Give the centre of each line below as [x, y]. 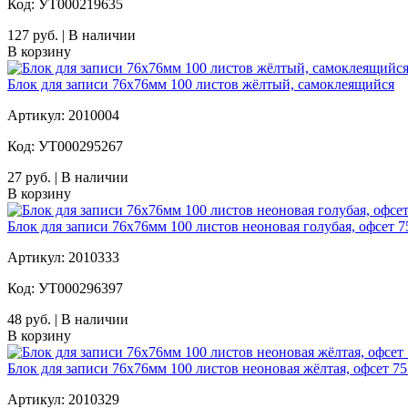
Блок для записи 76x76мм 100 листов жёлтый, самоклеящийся [201, 84]
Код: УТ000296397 [65, 288]
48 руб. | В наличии [68, 319]
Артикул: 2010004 [63, 115]
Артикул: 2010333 [63, 257]
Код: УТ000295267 [65, 146]
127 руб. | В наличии [71, 35]
